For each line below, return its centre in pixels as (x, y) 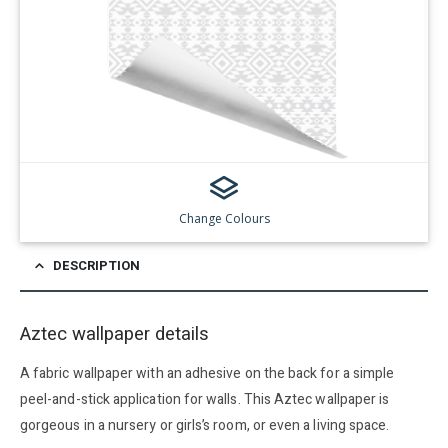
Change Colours (224, 218)
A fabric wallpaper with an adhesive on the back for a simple (207, 373)
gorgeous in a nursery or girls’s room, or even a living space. (205, 425)
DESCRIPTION (96, 265)
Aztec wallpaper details (114, 334)
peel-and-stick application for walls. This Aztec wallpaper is (205, 399)
